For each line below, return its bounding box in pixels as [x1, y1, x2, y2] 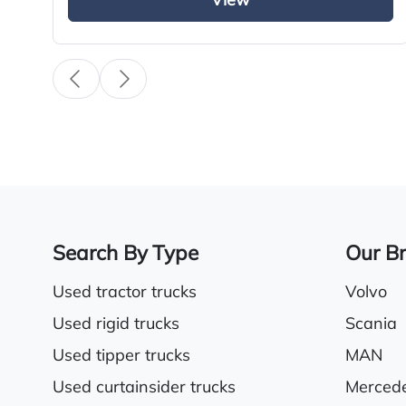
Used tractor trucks [53, 284, 197, 302]
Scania [345, 315, 397, 333]
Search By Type [53, 244, 199, 266]
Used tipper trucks [53, 347, 190, 365]
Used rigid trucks [53, 315, 179, 333]
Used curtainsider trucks [53, 379, 236, 397]
